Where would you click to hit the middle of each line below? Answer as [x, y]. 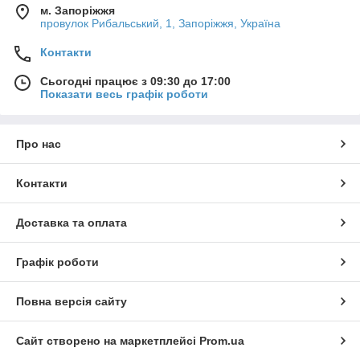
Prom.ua [222, 341]
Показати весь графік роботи [124, 94]
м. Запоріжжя [78, 11]
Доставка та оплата [72, 223]
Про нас [39, 144]
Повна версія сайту [72, 302]
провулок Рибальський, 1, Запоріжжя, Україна [160, 24]
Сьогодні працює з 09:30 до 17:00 [135, 82]
